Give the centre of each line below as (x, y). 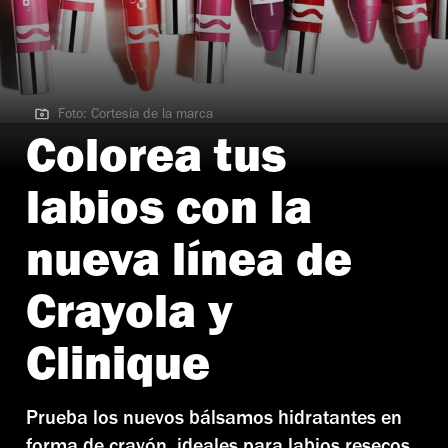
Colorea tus (156, 163)
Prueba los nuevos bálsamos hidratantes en (214, 421)
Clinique (118, 371)
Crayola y (129, 319)
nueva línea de (189, 267)
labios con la (169, 215)
